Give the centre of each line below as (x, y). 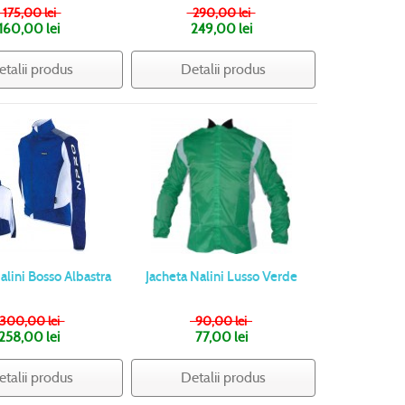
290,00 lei (221, 13)
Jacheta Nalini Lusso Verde (221, 277)
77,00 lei (221, 338)
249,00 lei (221, 29)
